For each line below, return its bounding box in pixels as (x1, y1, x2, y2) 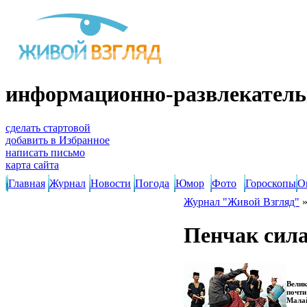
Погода (135, 177, 169, 189)
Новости (90, 177, 131, 189)
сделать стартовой (5, 121, 90, 134)
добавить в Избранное (5, 134, 110, 146)
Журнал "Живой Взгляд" (184, 196, 299, 208)
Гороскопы (245, 177, 296, 189)
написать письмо (5, 146, 85, 158)
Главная (8, 177, 45, 189)
